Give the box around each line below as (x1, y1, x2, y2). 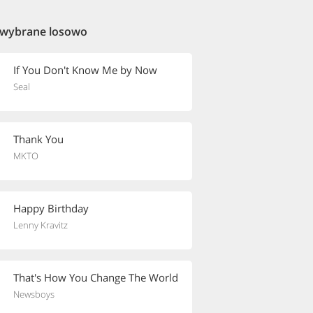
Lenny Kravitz (13, 219, 68, 231)
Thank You (13, 132, 64, 146)
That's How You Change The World (13, 270, 178, 284)
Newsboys (13, 288, 54, 300)
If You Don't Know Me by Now (13, 63, 157, 77)
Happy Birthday (13, 201, 89, 215)
